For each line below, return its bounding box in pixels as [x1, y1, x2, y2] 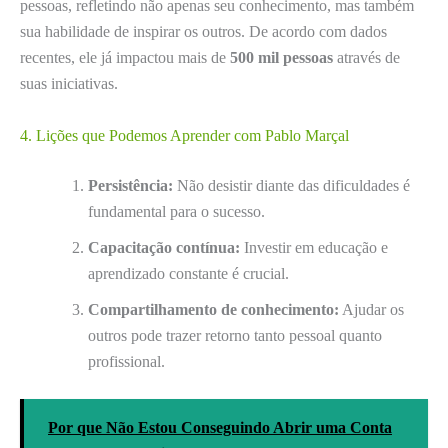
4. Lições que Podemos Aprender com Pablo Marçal [20, 126, 349, 144]
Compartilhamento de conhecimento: [88, 300, 339, 318]
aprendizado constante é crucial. [88, 264, 289, 282]
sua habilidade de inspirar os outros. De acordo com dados [20, 23, 387, 41]
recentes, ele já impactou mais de [20, 49, 230, 67]
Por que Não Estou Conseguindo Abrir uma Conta [48, 418, 392, 436]
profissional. [88, 352, 165, 370]
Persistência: [88, 176, 173, 194]
